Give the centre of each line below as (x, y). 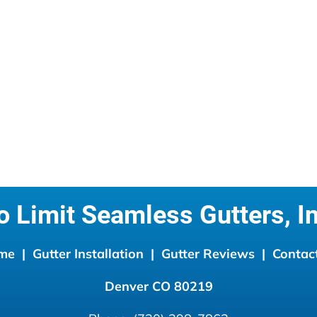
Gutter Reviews (208, 254)
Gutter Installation (90, 254)
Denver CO (137, 286)
